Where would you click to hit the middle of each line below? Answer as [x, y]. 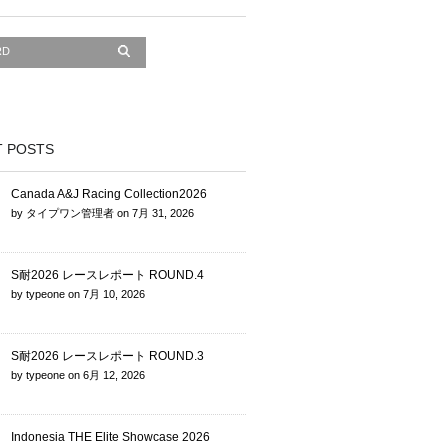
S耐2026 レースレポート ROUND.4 [107, 275]
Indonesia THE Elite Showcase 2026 [110, 437]
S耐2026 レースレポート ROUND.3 [107, 356]
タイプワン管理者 [70, 213]
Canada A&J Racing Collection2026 [109, 194]
